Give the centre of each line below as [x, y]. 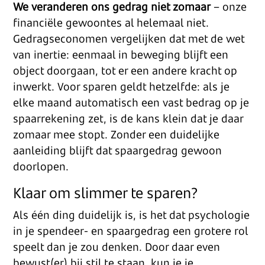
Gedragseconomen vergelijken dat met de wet [129, 38]
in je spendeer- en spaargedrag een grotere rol [131, 231]
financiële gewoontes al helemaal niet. [111, 22]
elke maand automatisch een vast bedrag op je [131, 102]
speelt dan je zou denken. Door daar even [117, 247]
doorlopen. [41, 166]
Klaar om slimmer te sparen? [106, 193]
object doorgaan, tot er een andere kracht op [125, 70]
